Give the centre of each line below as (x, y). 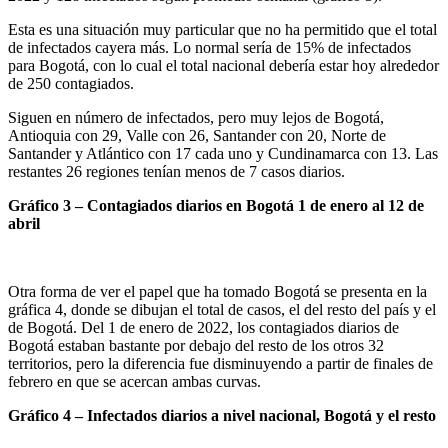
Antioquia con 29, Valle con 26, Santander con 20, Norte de (197, 135)
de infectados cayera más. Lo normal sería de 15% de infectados (209, 47)
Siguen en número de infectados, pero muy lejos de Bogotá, (196, 117)
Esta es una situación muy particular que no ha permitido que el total (222, 29)
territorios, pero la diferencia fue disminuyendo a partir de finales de (220, 363)
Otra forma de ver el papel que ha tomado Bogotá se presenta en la (217, 291)
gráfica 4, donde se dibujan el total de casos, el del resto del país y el (222, 309)
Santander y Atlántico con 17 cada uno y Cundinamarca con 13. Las (223, 153)
